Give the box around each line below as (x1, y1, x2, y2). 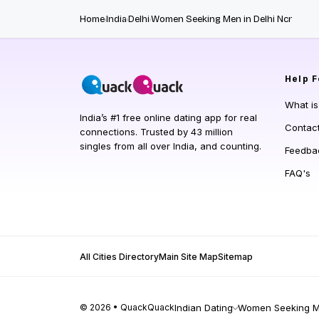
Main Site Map (159, 251, 218, 262)
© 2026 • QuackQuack (80, 302, 174, 313)
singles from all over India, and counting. (80, 140, 261, 152)
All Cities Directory (80, 251, 159, 262)
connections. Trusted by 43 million (80, 126, 233, 137)
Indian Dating (174, 302, 233, 313)
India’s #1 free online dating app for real (80, 112, 257, 123)
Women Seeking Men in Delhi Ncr (151, 14, 292, 25)
